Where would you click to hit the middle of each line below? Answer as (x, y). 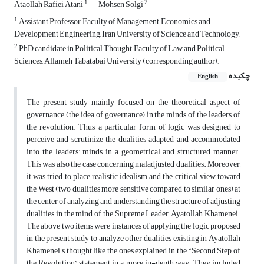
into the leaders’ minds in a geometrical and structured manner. (133, 152)
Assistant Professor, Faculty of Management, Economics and (114, 22)
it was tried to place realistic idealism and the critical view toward (133, 177)
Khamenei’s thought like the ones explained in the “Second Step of (133, 251)
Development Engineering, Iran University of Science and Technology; (127, 34)
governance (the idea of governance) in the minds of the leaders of (133, 115)
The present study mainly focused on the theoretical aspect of (133, 103)
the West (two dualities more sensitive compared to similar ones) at (133, 189)
